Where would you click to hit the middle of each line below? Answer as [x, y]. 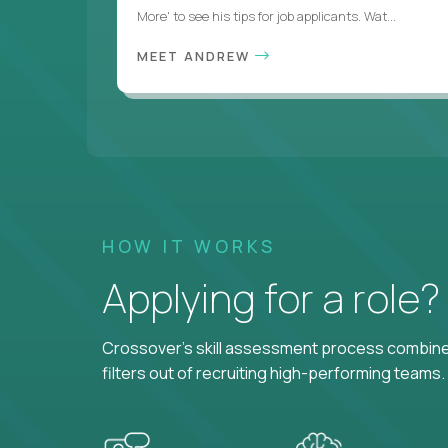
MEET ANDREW [196, 56]
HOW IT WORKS [189, 246]
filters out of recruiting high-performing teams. [273, 373]
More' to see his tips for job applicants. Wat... [266, 16]
